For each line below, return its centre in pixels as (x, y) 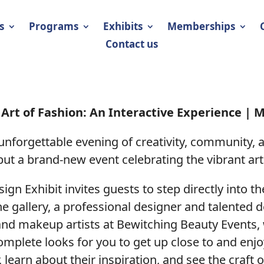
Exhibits (123, 26)
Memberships (202, 26)
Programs (54, 26)
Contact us (132, 44)
